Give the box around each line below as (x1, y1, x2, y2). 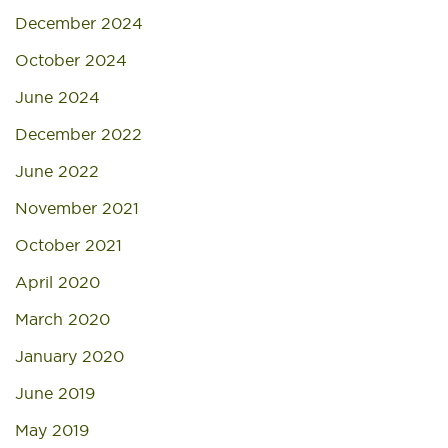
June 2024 (15, 87, 100, 107)
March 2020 (15, 309, 110, 329)
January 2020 (15, 346, 124, 366)
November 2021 (15, 198, 139, 218)
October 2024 (15, 50, 127, 70)
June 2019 (15, 383, 95, 403)
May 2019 (15, 420, 89, 440)
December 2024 (15, 13, 143, 33)
